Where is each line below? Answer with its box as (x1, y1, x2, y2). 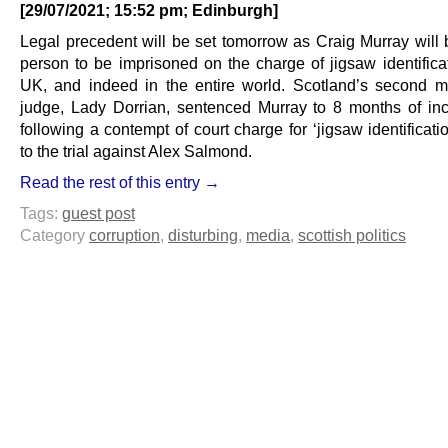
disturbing (168, 226, 238, 245)
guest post (62, 204, 135, 223)
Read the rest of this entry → (20, 173, 220, 192)
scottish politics (298, 226, 406, 245)
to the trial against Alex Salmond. (20, 142, 252, 161)
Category (20, 226, 89, 245)
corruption (89, 226, 160, 245)
